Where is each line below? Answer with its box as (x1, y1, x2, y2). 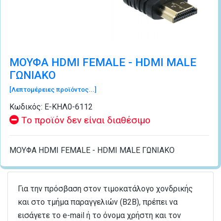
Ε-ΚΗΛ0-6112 (44, 102, 93, 111)
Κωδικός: (9, 102, 44, 111)
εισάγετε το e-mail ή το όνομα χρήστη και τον (18, 210, 181, 220)
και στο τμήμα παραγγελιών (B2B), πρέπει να (18, 197, 178, 207)
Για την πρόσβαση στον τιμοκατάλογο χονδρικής (18, 184, 193, 193)
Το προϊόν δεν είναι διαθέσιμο (19, 114, 150, 126)
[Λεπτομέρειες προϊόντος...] (9, 85, 96, 93)
